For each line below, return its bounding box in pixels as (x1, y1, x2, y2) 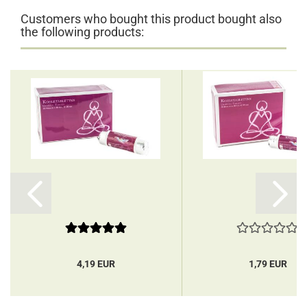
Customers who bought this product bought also (21, 12, 282, 26)
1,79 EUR (248, 258, 287, 269)
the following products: (21, 25, 144, 39)
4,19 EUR (76, 258, 115, 269)
